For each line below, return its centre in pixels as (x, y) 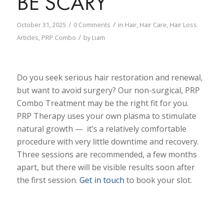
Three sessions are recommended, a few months (107, 155)
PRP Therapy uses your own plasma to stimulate (106, 116)
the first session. (48, 180)
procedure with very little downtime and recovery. (108, 142)
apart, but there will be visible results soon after (106, 167)
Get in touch (102, 180)
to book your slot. (158, 180)
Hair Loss (183, 25)
